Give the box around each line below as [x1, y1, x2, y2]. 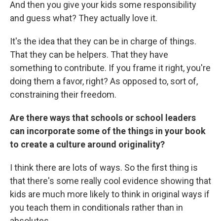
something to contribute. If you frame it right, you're [10, 63, 211, 73]
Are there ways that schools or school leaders [10, 112, 196, 123]
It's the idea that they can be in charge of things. [10, 36, 196, 46]
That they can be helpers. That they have [10, 49, 168, 60]
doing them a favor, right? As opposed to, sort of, [10, 76, 198, 86]
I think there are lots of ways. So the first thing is [10, 162, 198, 173]
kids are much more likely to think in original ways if [10, 189, 210, 199]
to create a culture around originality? [10, 139, 165, 149]
